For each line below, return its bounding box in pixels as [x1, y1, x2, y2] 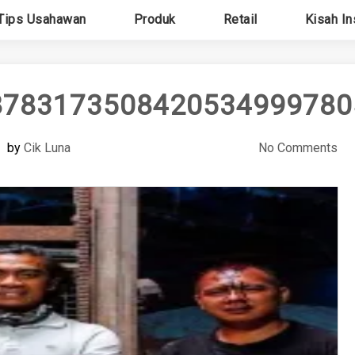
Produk [133, 12, 176, 27]
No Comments [258, 140, 338, 155]
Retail [223, 12, 258, 27]
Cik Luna [23, 140, 71, 155]
